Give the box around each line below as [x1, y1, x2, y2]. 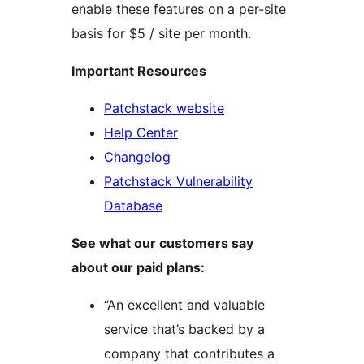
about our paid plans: [71, 259, 205, 276]
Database [104, 197, 162, 214]
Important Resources [71, 63, 206, 80]
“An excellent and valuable [104, 297, 265, 314]
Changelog [104, 149, 171, 166]
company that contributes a [104, 345, 275, 362]
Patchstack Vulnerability [104, 173, 253, 190]
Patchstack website [104, 100, 224, 117]
